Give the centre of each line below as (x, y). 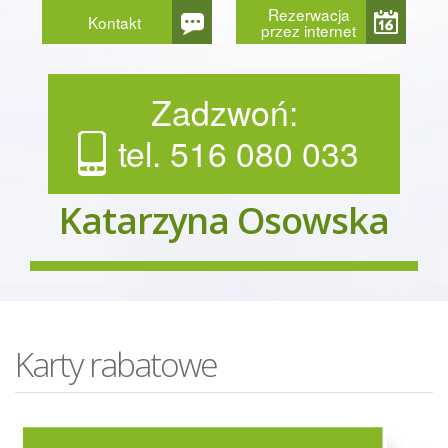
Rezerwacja (308, 14)
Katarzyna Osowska (224, 220)
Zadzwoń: (224, 111)
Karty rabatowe (116, 364)
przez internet (308, 30)
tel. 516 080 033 (238, 152)
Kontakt (114, 22)
